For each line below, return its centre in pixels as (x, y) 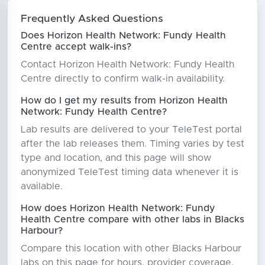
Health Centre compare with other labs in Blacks (132, 219)
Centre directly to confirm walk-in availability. (122, 78)
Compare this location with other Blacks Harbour (131, 248)
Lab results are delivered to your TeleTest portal (131, 129)
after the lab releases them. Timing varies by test (132, 143)
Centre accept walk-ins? (76, 46)
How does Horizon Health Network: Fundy (118, 208)
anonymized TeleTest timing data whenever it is (129, 172)
